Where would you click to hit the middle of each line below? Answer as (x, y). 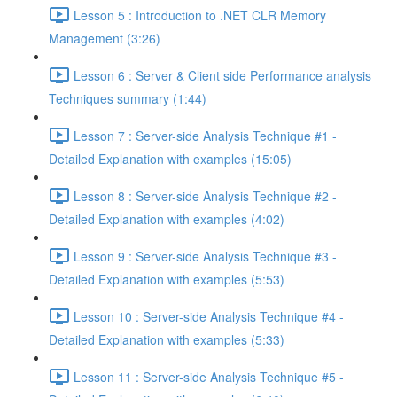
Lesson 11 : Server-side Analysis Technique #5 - (209, 376)
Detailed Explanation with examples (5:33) (167, 339)
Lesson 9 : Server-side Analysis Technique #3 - (205, 256)
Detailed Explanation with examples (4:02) (167, 219)
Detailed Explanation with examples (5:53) (167, 279)
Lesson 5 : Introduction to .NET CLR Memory (200, 15)
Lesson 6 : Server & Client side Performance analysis (222, 75)
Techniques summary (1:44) (128, 98)
